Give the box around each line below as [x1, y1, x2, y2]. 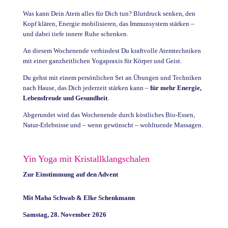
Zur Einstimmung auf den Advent [22, 170, 118, 178]
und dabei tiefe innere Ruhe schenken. [22, 30, 128, 38]
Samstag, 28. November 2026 [22, 210, 106, 218]
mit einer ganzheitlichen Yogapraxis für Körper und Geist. [22, 56, 182, 65]
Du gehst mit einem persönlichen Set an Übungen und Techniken [22, 73, 202, 81]
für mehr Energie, [150, 83, 202, 92]
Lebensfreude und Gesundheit [22, 94, 107, 102]
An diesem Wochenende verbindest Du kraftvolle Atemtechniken [22, 46, 201, 54]
